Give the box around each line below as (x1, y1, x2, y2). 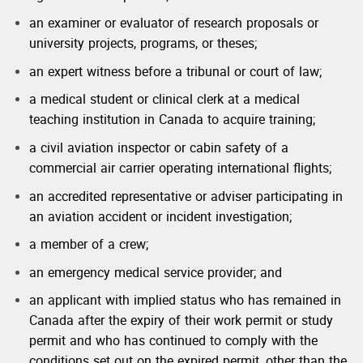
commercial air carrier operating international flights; (28, 160, 331, 179)
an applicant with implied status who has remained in (28, 293, 341, 311)
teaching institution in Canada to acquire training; (28, 112, 315, 130)
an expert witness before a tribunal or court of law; (28, 63, 322, 82)
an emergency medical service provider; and (28, 264, 282, 283)
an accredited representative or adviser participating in (28, 188, 343, 207)
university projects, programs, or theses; (28, 36, 257, 54)
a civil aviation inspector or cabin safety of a (28, 140, 288, 159)
